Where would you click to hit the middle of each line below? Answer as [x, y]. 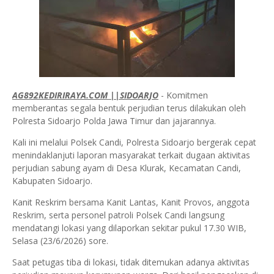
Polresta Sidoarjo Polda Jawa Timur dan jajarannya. [114, 121]
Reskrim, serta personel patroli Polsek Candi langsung [118, 215]
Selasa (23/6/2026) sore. [60, 241]
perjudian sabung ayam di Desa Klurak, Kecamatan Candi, [127, 168]
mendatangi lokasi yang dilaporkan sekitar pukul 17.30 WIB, [129, 228]
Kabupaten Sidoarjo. [52, 181]
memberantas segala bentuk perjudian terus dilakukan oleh [129, 108]
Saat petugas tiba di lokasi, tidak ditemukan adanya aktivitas [131, 262]
